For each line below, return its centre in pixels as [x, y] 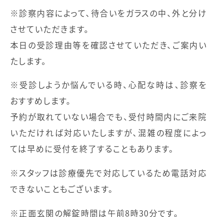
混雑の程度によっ [172, 133]
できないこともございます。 [62, 189]
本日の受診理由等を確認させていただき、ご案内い [108, 45]
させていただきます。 [50, 29]
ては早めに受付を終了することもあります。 [92, 149]
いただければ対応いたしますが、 [74, 133]
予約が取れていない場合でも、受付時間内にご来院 [108, 117]
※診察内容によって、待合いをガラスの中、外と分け [108, 13]
